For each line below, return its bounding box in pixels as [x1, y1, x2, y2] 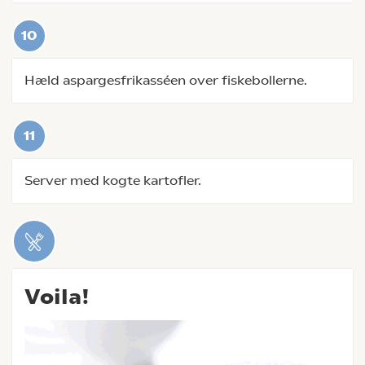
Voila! [24, 284, 90, 309]
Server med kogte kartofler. [24, 173, 201, 188]
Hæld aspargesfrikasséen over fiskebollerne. [24, 73, 307, 88]
